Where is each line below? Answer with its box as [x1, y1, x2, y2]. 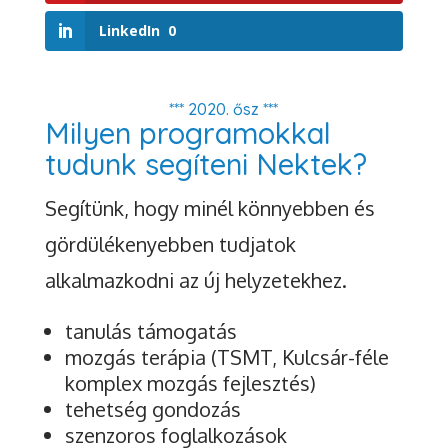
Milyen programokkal [44, 115, 331, 152]
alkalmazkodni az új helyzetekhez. [44, 267, 347, 294]
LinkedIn [98, 21, 160, 41]
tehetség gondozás [64, 396, 241, 423]
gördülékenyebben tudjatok [44, 231, 296, 258]
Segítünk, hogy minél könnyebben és [44, 195, 375, 222]
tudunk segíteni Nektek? [44, 146, 367, 183]
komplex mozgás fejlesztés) [64, 370, 316, 397]
